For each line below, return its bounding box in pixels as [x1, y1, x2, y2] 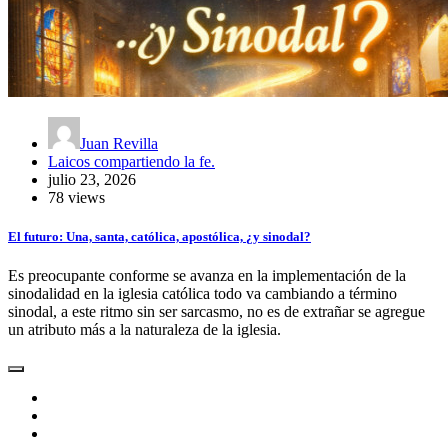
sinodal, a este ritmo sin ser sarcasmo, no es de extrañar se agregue [8, 303, 425, 321]
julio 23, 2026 [48, 170, 136, 188]
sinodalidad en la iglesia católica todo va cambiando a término [8, 285, 397, 303]
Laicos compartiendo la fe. [48, 152, 215, 170]
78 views [48, 188, 105, 206]
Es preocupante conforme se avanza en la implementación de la [8, 267, 406, 285]
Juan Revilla [80, 134, 158, 152]
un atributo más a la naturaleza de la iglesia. [8, 321, 281, 339]
